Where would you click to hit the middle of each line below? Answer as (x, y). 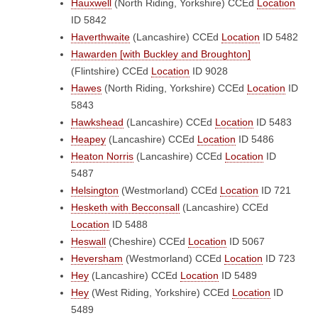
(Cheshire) (132, 241)
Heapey (88, 139)
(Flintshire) (97, 71)
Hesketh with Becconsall (125, 207)
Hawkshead (97, 122)
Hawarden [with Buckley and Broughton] (161, 54)
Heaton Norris (102, 156)
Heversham (97, 258)
